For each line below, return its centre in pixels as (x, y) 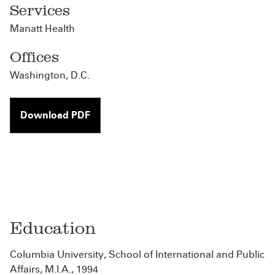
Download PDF (55, 115)
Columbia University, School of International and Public (137, 254)
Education (53, 228)
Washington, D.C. (50, 75)
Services (40, 10)
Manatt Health (42, 29)
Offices (34, 57)
